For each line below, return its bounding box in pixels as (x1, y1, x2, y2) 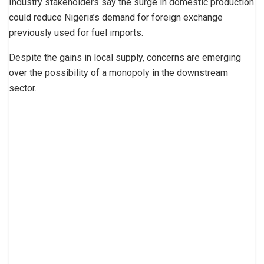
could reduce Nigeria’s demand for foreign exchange (9, 11, 223, 23)
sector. (9, 82, 37, 94)
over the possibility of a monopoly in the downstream (9, 67, 228, 78)
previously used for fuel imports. (9, 27, 143, 38)
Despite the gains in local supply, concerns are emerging (9, 51, 241, 63)
